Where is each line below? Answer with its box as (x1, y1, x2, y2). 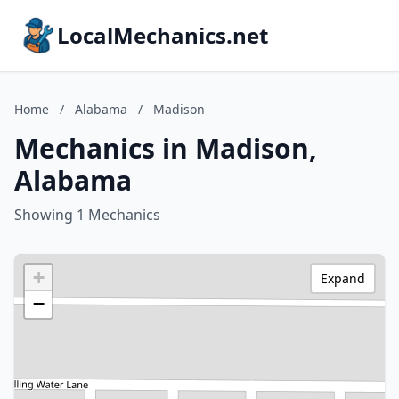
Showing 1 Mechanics (14, 205, 160, 224)
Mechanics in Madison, (14, 130, 317, 167)
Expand (321, 270, 365, 287)
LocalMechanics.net (57, 20, 268, 50)
